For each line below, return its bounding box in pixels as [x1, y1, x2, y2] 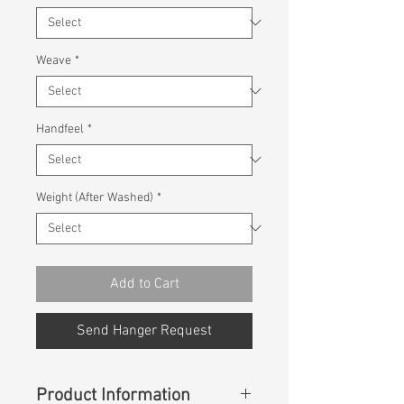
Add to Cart [109, 274, 179, 293]
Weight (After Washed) [36, 189, 153, 206]
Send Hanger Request [77, 321, 212, 340]
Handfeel [36, 121, 84, 137]
